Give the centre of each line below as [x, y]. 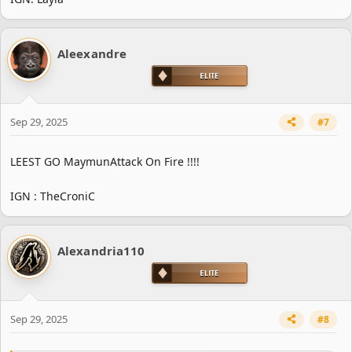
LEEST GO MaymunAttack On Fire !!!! [105, 161]
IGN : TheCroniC [53, 196]
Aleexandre [92, 53]
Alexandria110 [101, 250]
